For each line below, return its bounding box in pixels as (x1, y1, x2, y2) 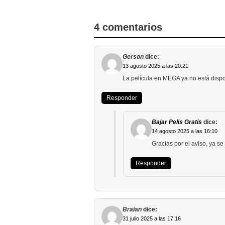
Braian (123, 205, 142, 213)
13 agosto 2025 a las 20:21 (123, 62, 188, 69)
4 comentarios (94, 21, 162, 33)
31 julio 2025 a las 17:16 (123, 215, 181, 221)
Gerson (123, 53, 144, 60)
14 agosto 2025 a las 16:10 (152, 128, 217, 134)
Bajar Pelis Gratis (152, 118, 202, 126)
